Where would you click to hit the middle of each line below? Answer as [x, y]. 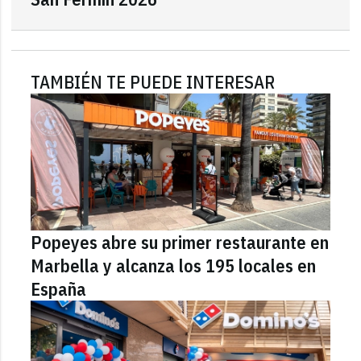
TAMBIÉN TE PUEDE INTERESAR [153, 81]
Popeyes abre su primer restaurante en [180, 242]
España [59, 288]
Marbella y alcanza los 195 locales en [174, 265]
